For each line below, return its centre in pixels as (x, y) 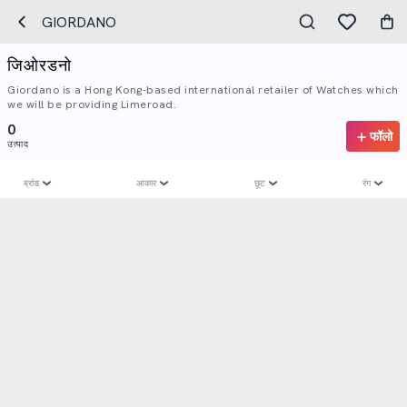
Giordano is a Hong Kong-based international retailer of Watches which (203, 90)
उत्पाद (18, 144)
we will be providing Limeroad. (92, 104)
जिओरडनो (40, 65)
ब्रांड (31, 183)
